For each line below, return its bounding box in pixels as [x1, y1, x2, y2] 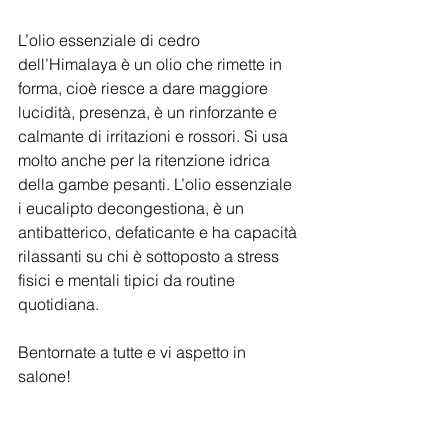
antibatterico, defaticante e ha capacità [18, 222, 301, 242]
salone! [18, 366, 71, 386]
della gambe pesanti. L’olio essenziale [18, 174, 296, 194]
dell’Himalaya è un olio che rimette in [18, 54, 286, 74]
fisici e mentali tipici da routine [18, 270, 239, 290]
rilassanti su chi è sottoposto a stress [18, 246, 283, 266]
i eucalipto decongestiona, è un [18, 198, 248, 218]
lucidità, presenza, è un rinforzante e [18, 102, 281, 122]
